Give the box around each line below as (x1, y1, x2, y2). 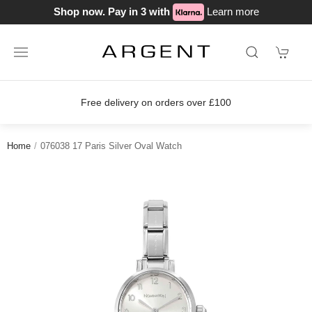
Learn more (206, 5, 259, 17)
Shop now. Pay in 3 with (53, 5, 173, 17)
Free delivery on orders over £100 (81, 97, 231, 108)
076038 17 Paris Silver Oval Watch (40, 141, 182, 151)
